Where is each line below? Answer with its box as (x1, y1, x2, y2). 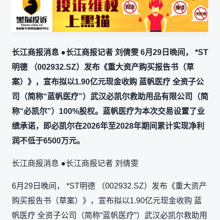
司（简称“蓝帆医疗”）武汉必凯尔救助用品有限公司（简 (12, 92, 208, 101)
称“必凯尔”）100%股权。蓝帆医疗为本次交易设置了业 (12, 107, 205, 115)
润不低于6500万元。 (12, 136, 84, 145)
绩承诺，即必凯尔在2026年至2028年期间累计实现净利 (12, 121, 204, 130)
